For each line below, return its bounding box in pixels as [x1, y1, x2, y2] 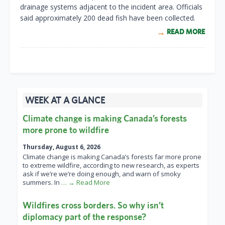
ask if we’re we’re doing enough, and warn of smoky [23, 169, 181, 179]
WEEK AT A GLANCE [25, 95, 105, 106]
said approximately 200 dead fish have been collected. [20, 13, 195, 23]
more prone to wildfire [23, 125, 109, 136]
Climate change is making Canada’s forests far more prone [23, 152, 201, 162]
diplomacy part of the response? [23, 211, 146, 222]
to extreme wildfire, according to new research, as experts [23, 161, 199, 170]
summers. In [23, 178, 61, 187]
